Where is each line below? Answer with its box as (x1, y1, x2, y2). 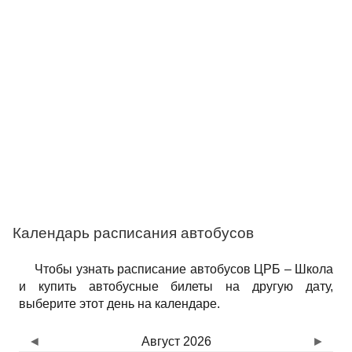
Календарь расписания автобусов (13, 225, 254, 241)
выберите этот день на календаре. (19, 297, 220, 310)
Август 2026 (141, 335, 211, 348)
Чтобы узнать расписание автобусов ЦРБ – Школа (35, 262, 333, 276)
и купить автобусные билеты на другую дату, (19, 280, 333, 293)
